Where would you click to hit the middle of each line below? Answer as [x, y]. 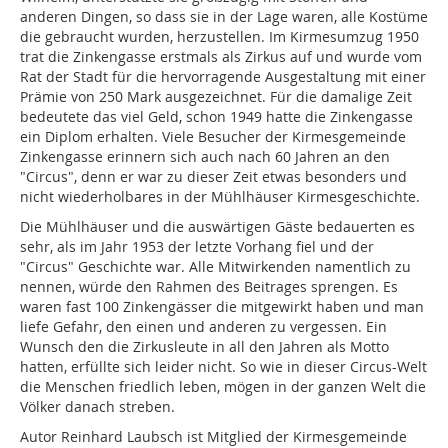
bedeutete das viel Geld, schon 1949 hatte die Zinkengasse [216, 117]
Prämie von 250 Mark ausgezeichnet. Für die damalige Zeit [216, 97]
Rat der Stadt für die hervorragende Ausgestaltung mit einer [223, 77]
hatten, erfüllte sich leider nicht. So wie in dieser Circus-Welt [223, 367]
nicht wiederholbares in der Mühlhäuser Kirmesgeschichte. [220, 197]
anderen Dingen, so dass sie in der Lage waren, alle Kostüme [224, 17]
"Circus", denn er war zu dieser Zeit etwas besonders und [213, 177]
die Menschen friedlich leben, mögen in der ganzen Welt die [223, 387]
